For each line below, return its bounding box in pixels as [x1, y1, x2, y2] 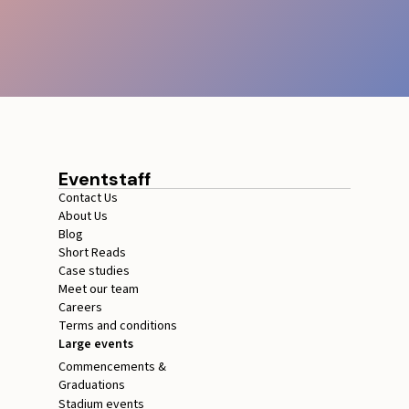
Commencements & [58, 358, 166, 377]
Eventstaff [58, 167, 151, 192]
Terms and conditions [58, 317, 177, 336]
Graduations [58, 376, 125, 395]
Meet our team [58, 280, 139, 299]
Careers [58, 299, 102, 318]
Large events [58, 335, 133, 354]
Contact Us [58, 189, 118, 208]
